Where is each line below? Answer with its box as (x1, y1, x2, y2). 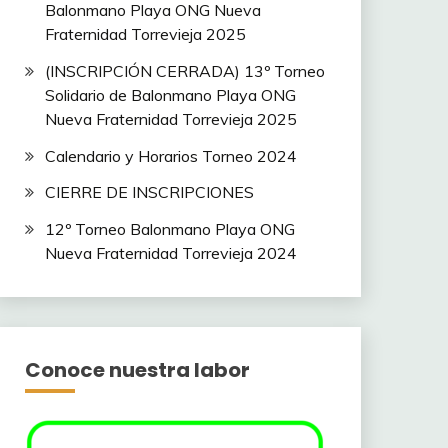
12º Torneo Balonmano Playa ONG (44, 219, 295, 240)
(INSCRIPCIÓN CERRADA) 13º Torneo (44, 60, 325, 81)
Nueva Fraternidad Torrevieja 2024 (44, 243, 297, 264)
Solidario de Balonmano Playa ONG (44, 84, 296, 105)
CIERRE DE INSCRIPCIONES (44, 182, 254, 203)
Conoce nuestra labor (24, 356, 250, 385)
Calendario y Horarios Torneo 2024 (44, 145, 297, 166)
